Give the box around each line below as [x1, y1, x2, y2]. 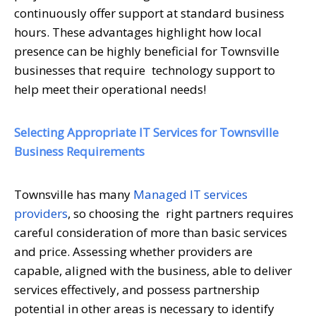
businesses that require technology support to [14, 61, 275, 78]
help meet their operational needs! [14, 80, 206, 97]
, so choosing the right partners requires [68, 205, 293, 221]
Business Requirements [14, 142, 145, 159]
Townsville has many [14, 186, 133, 202]
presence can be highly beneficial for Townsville [14, 42, 279, 59]
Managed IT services [133, 186, 248, 202]
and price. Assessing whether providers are [14, 243, 253, 260]
